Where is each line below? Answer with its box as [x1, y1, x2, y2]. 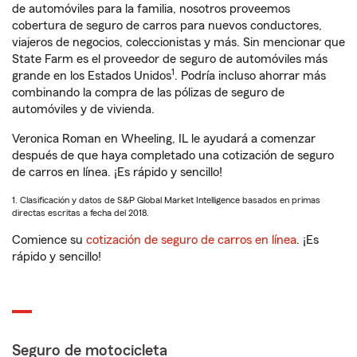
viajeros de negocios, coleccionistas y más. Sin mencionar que [12, 36, 345, 49]
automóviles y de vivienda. [12, 103, 155, 116]
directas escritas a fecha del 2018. [12, 208, 149, 218]
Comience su [12, 233, 86, 246]
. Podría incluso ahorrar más [175, 69, 326, 82]
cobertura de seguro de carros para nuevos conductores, [12, 19, 322, 32]
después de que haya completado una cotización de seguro [12, 149, 334, 162]
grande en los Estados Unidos [12, 69, 171, 82]
